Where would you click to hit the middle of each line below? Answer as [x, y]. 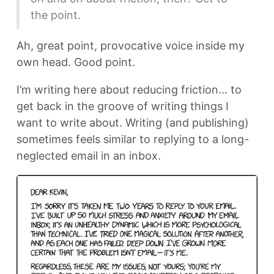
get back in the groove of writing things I [123, 106]
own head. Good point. [76, 62]
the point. [55, 15]
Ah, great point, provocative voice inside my [131, 46]
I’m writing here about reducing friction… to [129, 90]
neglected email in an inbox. [89, 156]
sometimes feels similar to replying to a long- [133, 139]
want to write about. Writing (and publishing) [133, 123]
